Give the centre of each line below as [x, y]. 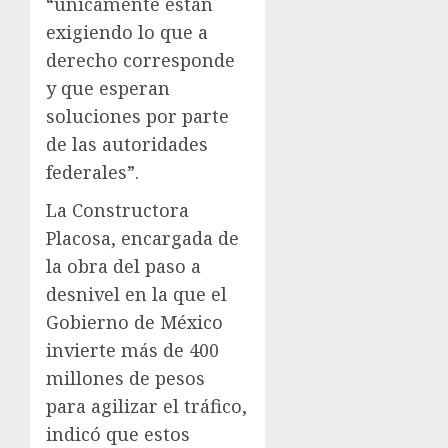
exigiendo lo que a [127, 32]
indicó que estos [118, 434]
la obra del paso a [123, 266]
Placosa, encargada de [142, 238]
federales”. [92, 172]
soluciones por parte [137, 116]
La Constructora [117, 210]
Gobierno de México [134, 322]
